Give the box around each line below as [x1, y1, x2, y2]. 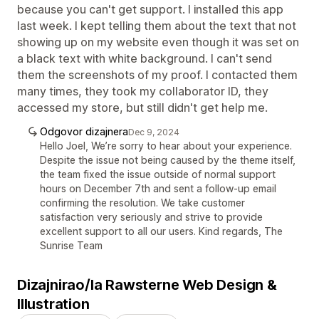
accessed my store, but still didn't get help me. [17, 100, 268, 115]
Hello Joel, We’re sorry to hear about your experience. [40, 139, 292, 152]
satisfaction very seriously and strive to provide [40, 210, 263, 223]
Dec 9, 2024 [128, 126, 179, 137]
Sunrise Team [40, 239, 103, 251]
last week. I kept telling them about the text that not [17, 18, 296, 33]
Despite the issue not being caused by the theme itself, [40, 153, 296, 166]
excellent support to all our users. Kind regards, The [40, 224, 283, 237]
